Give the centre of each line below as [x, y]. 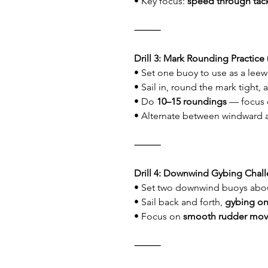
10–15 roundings [192, 101]
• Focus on [159, 216]
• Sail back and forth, [179, 202]
